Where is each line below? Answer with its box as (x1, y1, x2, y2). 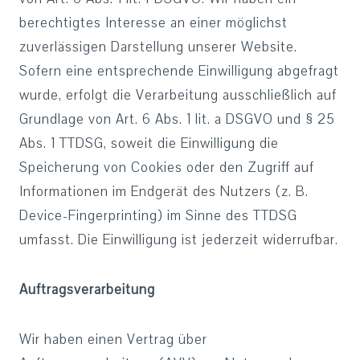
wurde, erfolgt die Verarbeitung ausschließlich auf (19, 86, 337, 104)
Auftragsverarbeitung (19, 280, 155, 299)
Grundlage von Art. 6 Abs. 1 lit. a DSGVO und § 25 (19, 110, 335, 129)
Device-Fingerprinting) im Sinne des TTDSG (19, 207, 297, 225)
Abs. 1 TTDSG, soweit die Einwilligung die (19, 134, 279, 153)
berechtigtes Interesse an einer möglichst (19, 14, 288, 32)
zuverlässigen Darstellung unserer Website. (19, 38, 297, 56)
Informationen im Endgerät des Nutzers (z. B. (19, 182, 309, 201)
